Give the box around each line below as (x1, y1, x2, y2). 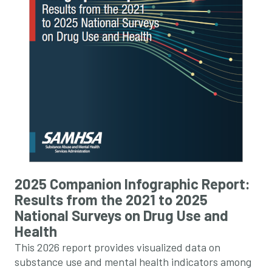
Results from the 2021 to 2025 (15, 191, 208, 208)
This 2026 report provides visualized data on (15, 240, 220, 254)
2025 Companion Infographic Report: (15, 175, 250, 192)
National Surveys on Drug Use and (15, 206, 228, 224)
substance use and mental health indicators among (15, 255, 251, 268)
